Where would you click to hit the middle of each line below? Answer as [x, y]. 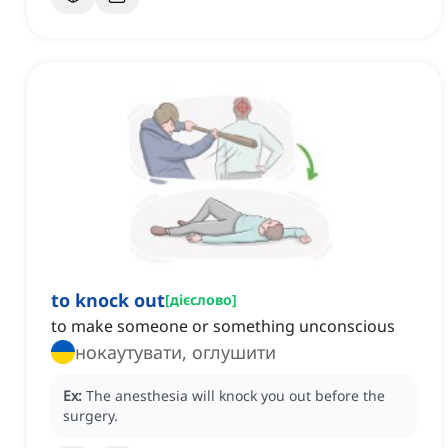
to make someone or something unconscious [223, 326]
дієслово [201, 300]
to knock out [108, 300]
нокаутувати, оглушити [175, 352]
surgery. [90, 416]
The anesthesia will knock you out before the [235, 396]
